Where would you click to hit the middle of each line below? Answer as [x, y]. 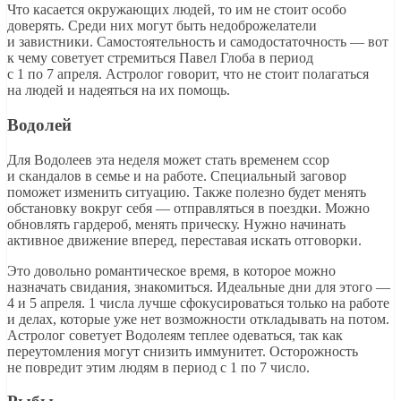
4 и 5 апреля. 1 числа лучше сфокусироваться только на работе [198, 303]
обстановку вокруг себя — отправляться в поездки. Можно [188, 208]
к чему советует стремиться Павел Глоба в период [160, 58]
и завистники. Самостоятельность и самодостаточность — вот [198, 42]
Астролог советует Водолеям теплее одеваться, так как [175, 335]
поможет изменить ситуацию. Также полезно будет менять [187, 192]
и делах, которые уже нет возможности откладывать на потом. [198, 319]
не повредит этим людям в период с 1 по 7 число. [158, 367]
